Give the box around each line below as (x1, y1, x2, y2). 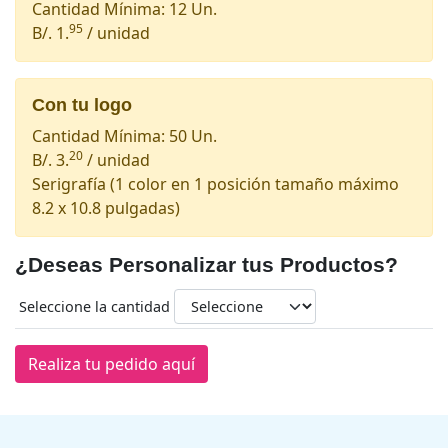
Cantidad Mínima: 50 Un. (32, 124, 217, 147)
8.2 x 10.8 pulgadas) (32, 196, 180, 219)
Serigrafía (32, 172, 110, 195)
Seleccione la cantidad (19, 296, 174, 316)
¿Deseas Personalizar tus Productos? (15, 252, 398, 276)
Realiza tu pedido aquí (28, 352, 195, 375)
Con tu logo (32, 94, 132, 115)
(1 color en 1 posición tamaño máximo (110, 172, 399, 195)
